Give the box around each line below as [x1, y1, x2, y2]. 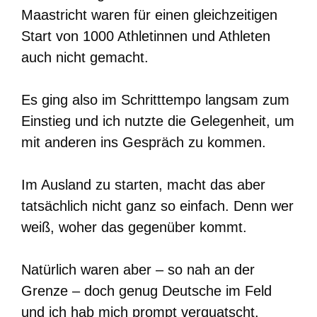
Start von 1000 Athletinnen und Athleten [21, 28, 270, 45]
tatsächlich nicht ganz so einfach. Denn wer [21, 198, 294, 214]
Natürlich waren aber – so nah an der [21, 262, 255, 278]
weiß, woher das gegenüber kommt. [21, 219, 247, 236]
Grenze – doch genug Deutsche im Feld [21, 283, 272, 299]
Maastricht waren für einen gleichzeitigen [21, 7, 277, 23]
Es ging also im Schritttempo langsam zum [21, 92, 289, 108]
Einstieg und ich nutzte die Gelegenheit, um [21, 113, 294, 129]
